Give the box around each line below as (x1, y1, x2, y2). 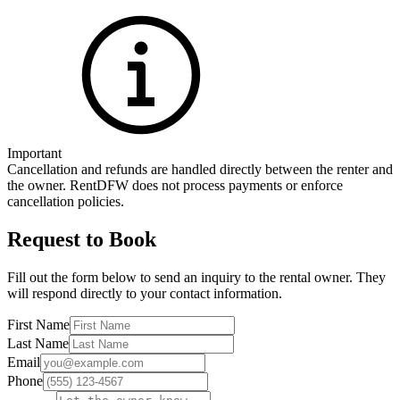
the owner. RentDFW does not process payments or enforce (7, 178, 343, 194)
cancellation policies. (7, 194, 124, 210)
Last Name (7, 335, 69, 351)
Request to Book (7, 227, 156, 251)
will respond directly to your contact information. (7, 285, 282, 301)
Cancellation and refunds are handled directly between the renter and (7, 162, 393, 178)
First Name (7, 316, 70, 332)
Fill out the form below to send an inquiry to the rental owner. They (7, 269, 386, 285)
